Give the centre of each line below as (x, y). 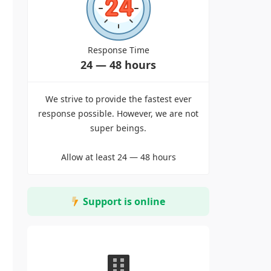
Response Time (118, 50)
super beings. (118, 128)
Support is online (121, 201)
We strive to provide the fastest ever (118, 99)
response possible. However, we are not (118, 113)
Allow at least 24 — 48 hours (118, 157)
